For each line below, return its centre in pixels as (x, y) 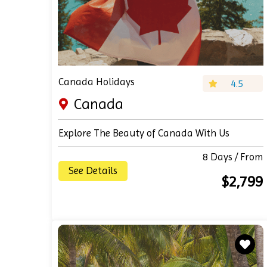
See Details (93, 170)
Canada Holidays (97, 82)
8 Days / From (233, 157)
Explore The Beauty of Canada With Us (144, 133)
